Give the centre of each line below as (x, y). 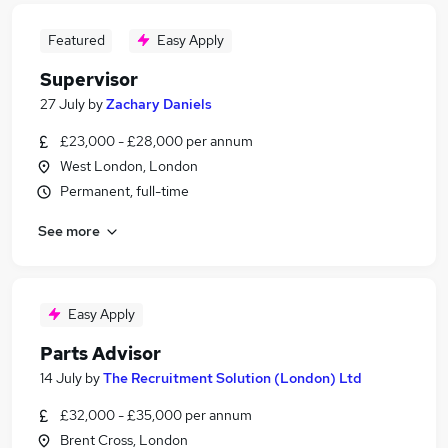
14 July (61, 378)
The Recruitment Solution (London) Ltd (232, 378)
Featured (76, 40)
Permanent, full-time (124, 191)
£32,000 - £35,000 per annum (156, 415)
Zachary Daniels (159, 104)
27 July (62, 104)
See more (69, 230)
